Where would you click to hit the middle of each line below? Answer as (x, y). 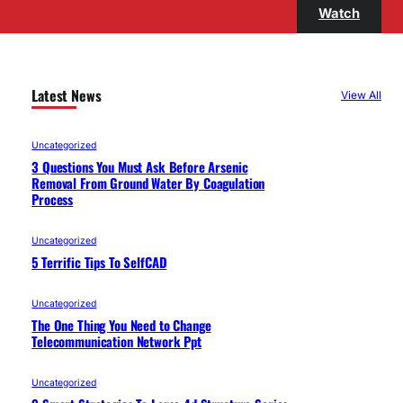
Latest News (67, 95)
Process (53, 198)
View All (361, 95)
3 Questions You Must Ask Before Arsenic (140, 166)
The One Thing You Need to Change (121, 324)
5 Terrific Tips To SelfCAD (99, 261)
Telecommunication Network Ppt (116, 340)
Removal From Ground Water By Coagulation (148, 182)
